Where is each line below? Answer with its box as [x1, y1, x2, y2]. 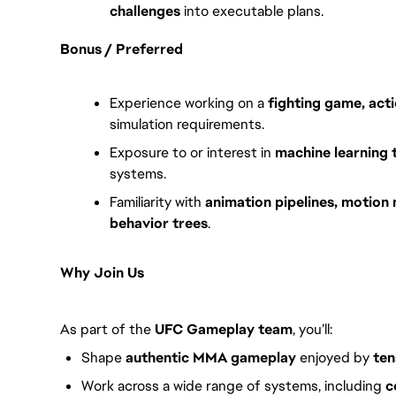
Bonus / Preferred [60, 39, 183, 58]
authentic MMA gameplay [126, 347, 296, 367]
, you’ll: [293, 319, 332, 339]
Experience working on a [110, 93, 268, 112]
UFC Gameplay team [155, 319, 293, 339]
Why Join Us [60, 263, 144, 282]
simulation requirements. [110, 114, 264, 133]
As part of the [60, 319, 155, 339]
